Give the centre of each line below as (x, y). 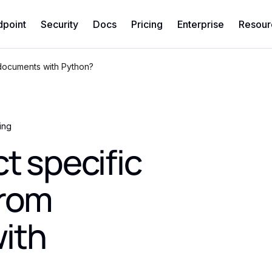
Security (59, 24)
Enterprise (200, 24)
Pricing (147, 24)
